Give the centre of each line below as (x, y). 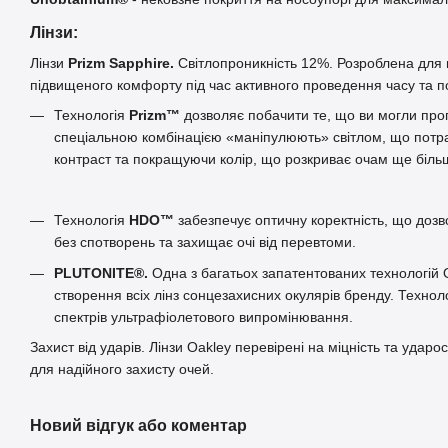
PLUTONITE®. (103, 272)
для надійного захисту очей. (122, 368)
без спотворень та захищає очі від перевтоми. (205, 242)
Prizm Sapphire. (121, 62)
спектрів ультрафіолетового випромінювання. (203, 316)
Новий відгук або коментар (138, 425)
